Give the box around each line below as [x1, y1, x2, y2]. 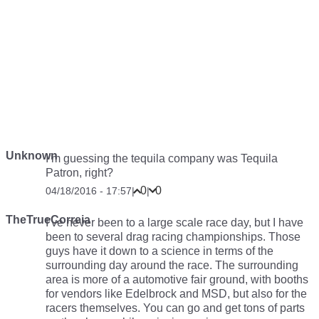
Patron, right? [46, 166, 113, 179]
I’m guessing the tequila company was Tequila [46, 152, 278, 164]
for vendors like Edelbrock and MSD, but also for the [46, 287, 307, 300]
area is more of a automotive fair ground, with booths [46, 273, 308, 286]
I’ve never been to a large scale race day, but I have [46, 216, 303, 229]
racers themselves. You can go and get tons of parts [46, 301, 305, 314]
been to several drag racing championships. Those [46, 230, 300, 243]
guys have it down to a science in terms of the [46, 244, 273, 257]
